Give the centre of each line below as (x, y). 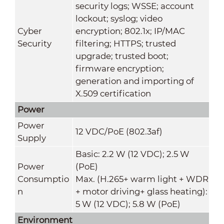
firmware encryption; (119, 68)
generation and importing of (134, 81)
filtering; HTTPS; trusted (125, 43)
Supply (31, 138)
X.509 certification (113, 93)
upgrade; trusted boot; (122, 56)
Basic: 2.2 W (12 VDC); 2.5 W (132, 154)
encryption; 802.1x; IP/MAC (130, 31)
